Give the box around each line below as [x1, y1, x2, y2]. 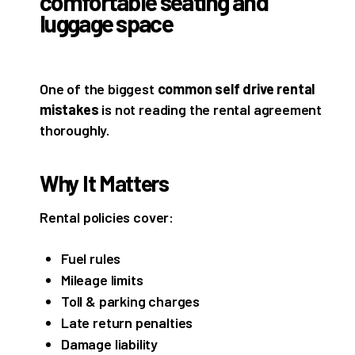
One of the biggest [40, 80, 158, 98]
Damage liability [61, 335, 158, 353]
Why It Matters [40, 170, 169, 197]
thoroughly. [40, 121, 110, 139]
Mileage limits [61, 271, 143, 289]
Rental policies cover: [40, 208, 174, 227]
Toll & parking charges [61, 292, 200, 311]
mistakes [40, 101, 99, 119]
